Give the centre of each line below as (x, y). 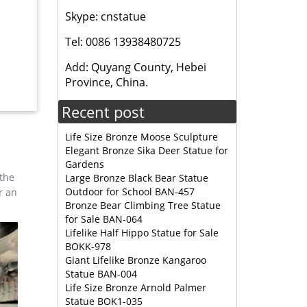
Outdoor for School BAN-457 (130, 192)
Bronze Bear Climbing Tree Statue (143, 205)
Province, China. (106, 82)
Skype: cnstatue (105, 16)
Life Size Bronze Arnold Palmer (135, 287)
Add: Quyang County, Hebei (135, 67)
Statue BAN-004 (101, 274)
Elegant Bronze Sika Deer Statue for (146, 150)
